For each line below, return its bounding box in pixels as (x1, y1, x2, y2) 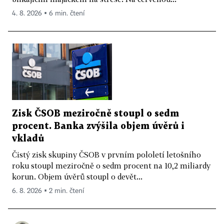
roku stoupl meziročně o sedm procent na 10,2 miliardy (12, 160, 210, 170)
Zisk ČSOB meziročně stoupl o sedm (12, 109, 179, 118)
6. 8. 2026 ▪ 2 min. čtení (12, 187, 84, 194)
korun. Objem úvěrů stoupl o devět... (12, 171, 142, 181)
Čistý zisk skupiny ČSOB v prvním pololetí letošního (12, 149, 201, 159)
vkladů (12, 134, 44, 143)
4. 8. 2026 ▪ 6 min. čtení (12, 10, 84, 17)
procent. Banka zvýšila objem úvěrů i (12, 121, 184, 130)
